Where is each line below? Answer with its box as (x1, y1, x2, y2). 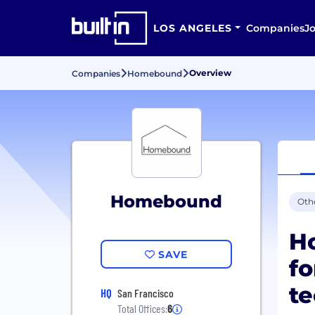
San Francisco (117, 286, 174, 300)
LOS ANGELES (153, 22, 232, 34)
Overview (189, 67, 231, 78)
